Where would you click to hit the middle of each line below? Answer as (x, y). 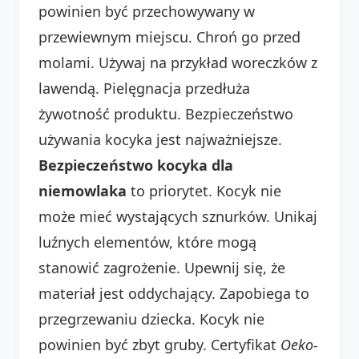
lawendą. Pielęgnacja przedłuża (144, 88)
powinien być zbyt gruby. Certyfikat (159, 344)
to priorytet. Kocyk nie (204, 190)
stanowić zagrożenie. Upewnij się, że (162, 267)
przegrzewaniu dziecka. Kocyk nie (151, 319)
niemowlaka (83, 190)
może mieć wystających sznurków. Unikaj (178, 216)
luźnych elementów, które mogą (147, 242)
